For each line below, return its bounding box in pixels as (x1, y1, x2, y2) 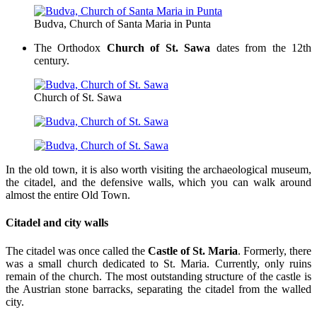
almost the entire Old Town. (6, 189, 130, 202)
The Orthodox (34, 42, 101, 54)
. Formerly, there (238, 244, 311, 257)
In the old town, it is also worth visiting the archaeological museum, (6, 163, 311, 176)
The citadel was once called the (6, 244, 148, 257)
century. (34, 54, 69, 67)
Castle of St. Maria (148, 244, 238, 257)
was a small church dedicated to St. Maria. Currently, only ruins (6, 257, 311, 270)
